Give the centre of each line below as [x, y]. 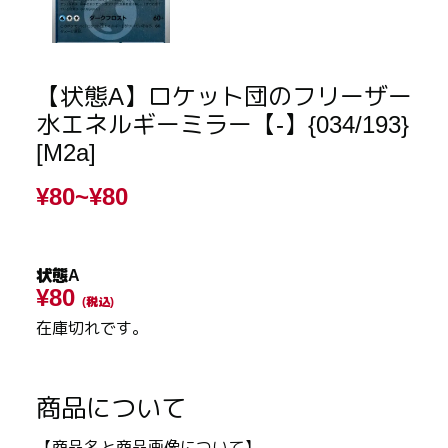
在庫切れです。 [92, 329]
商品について [111, 408]
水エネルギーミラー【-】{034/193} [222, 125]
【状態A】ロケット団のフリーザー [224, 97]
